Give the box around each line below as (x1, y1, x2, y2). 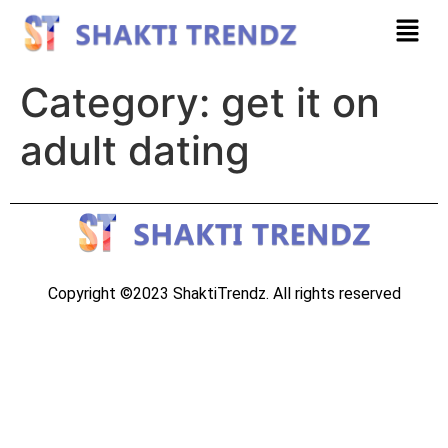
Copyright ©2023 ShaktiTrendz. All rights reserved (47, 283, 401, 303)
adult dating (20, 125, 250, 175)
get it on (221, 77, 380, 127)
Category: (20, 77, 221, 127)
